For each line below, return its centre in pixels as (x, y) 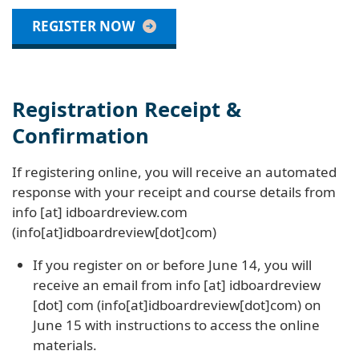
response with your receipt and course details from (174, 192)
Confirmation (81, 135)
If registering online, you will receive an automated (174, 171)
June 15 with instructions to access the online (176, 325)
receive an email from (104, 284)
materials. (65, 345)
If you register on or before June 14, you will (172, 264)
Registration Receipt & (127, 109)
